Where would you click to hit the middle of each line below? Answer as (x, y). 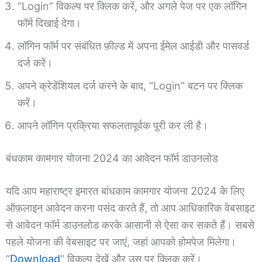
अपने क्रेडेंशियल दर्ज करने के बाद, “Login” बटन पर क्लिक (130, 85)
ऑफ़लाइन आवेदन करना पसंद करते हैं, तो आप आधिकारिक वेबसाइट (130, 208)
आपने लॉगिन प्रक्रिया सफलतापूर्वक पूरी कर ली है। (113, 125)
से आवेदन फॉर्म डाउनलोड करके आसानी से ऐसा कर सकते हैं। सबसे (130, 225)
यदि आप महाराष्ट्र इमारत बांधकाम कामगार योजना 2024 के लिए (125, 191)
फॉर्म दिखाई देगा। (49, 23)
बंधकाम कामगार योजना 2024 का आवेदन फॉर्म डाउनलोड (113, 158)
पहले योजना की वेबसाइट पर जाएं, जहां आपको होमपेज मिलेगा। (121, 242)
